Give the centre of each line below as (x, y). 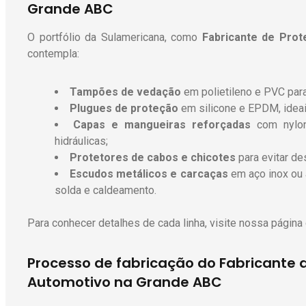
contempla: (53, 54)
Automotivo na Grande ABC (125, 282)
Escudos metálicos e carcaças (149, 174)
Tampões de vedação (125, 92)
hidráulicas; (81, 141)
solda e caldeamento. (106, 191)
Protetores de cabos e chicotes (153, 158)
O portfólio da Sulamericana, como (115, 38)
